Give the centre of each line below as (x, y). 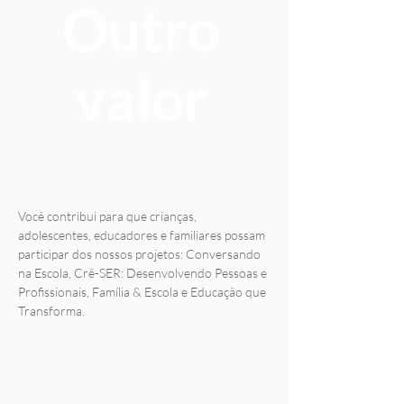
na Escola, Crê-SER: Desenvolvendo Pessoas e (142, 273)
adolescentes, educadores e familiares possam (142, 235)
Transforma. (51, 311)
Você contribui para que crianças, (107, 216)
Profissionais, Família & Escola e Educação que (142, 292)
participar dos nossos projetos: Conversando (139, 254)
